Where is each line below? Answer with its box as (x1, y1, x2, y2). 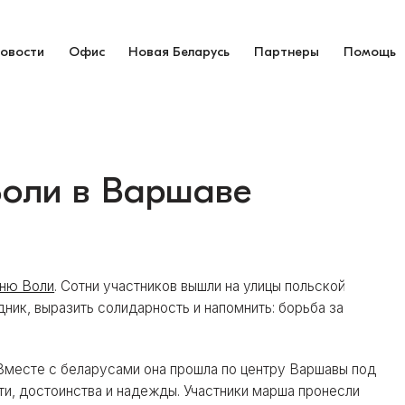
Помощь (344, 43, 397, 60)
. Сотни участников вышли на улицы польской (54, 277, 346, 295)
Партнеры (254, 43, 320, 60)
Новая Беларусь (128, 43, 231, 60)
